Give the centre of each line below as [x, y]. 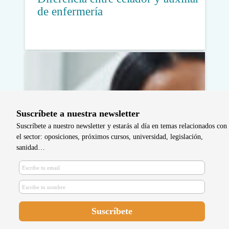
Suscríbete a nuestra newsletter [78, 114]
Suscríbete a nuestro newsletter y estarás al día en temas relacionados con [122, 126]
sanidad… [31, 147]
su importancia [72, 178]
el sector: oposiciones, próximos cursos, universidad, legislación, [110, 137]
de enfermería [70, 12]
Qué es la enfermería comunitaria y [120, 165]
